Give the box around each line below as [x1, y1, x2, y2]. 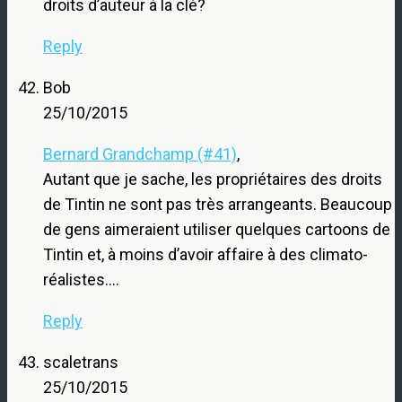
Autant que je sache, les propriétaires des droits [43, 169, 382, 188]
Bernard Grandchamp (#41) [43, 144, 237, 163]
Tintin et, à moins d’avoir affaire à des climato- [43, 244, 368, 264]
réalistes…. [43, 269, 119, 289]
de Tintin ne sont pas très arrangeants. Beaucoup [43, 194, 392, 214]
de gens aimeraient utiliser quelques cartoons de [43, 219, 390, 239]
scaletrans [43, 352, 118, 371]
